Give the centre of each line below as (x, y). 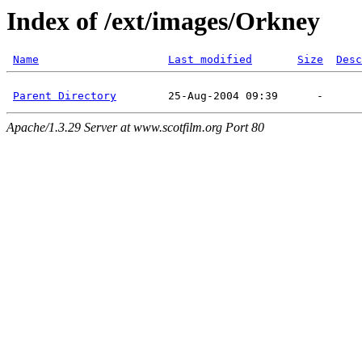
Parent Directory (65, 96)
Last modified (210, 60)
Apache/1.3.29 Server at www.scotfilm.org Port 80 (135, 128)
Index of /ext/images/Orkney (163, 21)
